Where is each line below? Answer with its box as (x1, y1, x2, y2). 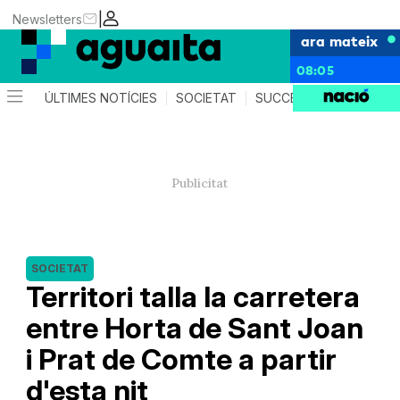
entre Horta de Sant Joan (25, 311, 363, 346)
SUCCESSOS (255, 90, 332, 105)
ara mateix (301, 30, 378, 50)
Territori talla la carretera (25, 279, 360, 314)
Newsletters (12, 11, 83, 27)
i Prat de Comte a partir (25, 342, 337, 377)
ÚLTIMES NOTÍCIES (45, 90, 158, 105)
